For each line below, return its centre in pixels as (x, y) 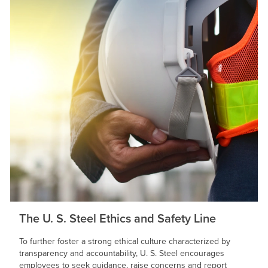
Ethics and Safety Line (156, 218)
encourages (201, 253)
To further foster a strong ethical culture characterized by (125, 241)
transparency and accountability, (80, 253)
